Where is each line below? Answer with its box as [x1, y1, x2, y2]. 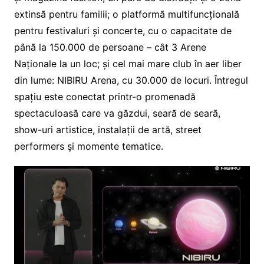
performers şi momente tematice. [14, 140, 163, 152]
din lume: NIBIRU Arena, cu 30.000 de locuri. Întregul [14, 74, 248, 86]
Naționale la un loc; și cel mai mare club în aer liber [14, 57, 242, 70]
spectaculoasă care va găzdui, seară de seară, [14, 107, 220, 119]
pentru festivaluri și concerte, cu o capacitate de [14, 24, 232, 37]
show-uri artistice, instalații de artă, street [14, 123, 202, 136]
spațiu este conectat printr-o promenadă [14, 90, 196, 103]
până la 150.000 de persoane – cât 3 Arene [14, 41, 206, 53]
